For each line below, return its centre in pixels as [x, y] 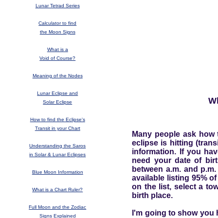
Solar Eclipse [58, 102]
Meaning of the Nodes [57, 76]
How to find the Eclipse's [57, 120]
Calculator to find [58, 23]
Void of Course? [58, 58]
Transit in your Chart [57, 128]
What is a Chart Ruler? [58, 190]
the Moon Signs [57, 32]
